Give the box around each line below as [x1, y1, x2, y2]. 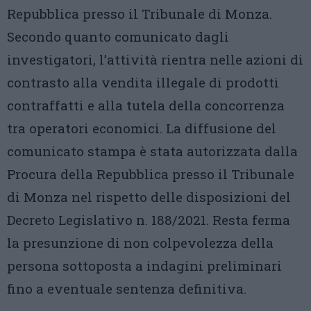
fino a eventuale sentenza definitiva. [7, 280, 246, 297]
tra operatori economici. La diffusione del [7, 119, 276, 137]
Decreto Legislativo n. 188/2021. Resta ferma [7, 211, 290, 228]
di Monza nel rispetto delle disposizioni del [7, 188, 291, 205]
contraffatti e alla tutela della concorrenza [7, 96, 285, 114]
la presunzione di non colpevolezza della [7, 234, 274, 251]
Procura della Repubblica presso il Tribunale [7, 165, 294, 183]
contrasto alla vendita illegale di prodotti [7, 74, 279, 91]
